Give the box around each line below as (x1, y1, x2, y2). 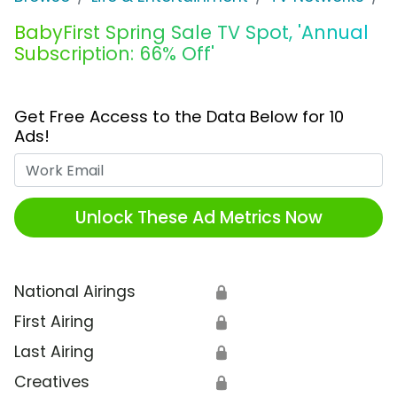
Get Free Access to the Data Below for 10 (14, 105, 344, 128)
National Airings (14, 281, 136, 303)
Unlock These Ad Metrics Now (74, 205, 323, 230)
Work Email (198, 153, 282, 175)
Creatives (14, 371, 90, 393)
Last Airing (14, 341, 94, 363)
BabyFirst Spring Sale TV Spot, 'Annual (14, 19, 369, 46)
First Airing (14, 311, 94, 333)
